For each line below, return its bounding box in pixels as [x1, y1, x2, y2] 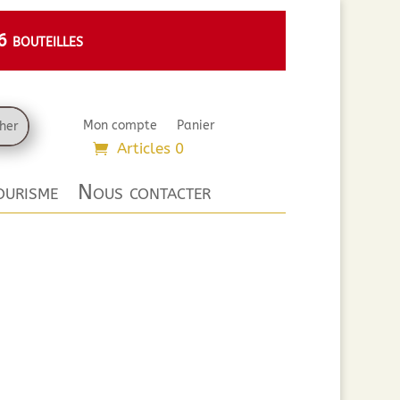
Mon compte [83, 118, 158, 133]
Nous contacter [78, 179, 211, 205]
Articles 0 [117, 139, 185, 157]
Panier [177, 118, 216, 133]
